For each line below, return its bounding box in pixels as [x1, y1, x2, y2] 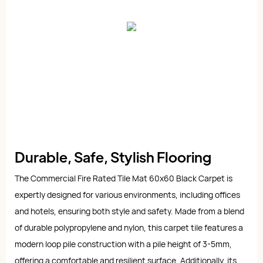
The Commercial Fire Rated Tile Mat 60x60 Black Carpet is [15, 172, 232, 184]
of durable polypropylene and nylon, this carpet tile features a [15, 221, 243, 233]
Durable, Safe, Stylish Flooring [15, 147, 214, 166]
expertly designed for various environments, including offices [15, 188, 240, 200]
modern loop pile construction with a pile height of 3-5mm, [15, 238, 232, 249]
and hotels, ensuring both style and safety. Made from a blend [15, 205, 244, 217]
